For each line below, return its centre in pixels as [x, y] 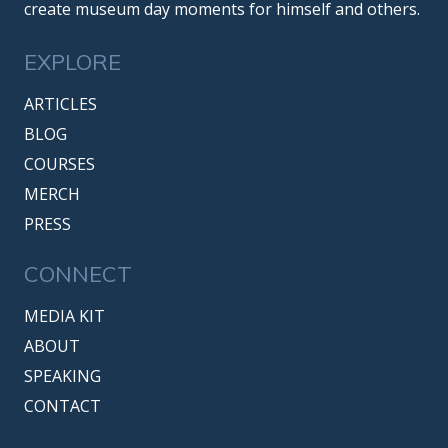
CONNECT [78, 274]
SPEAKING [62, 376]
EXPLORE [72, 62]
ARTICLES [60, 104]
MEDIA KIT [64, 316]
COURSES [59, 164]
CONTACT [62, 406]
